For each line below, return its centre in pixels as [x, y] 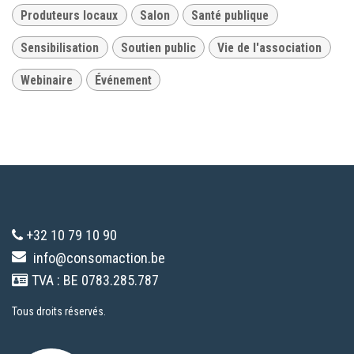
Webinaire [47, 80]
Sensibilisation [60, 47]
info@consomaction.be [99, 258]
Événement [123, 80]
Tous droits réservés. [59, 312]
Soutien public [158, 47]
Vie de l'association [270, 47]
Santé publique [230, 15]
